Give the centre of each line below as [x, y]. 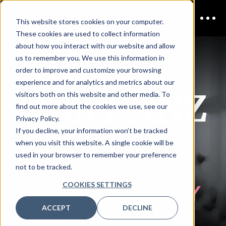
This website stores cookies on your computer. [89, 21]
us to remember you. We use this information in [90, 58]
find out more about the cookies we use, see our [91, 106]
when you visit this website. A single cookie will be [94, 142]
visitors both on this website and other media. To [93, 94]
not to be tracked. [44, 166]
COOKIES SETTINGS [97, 184]
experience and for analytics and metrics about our [95, 82]
